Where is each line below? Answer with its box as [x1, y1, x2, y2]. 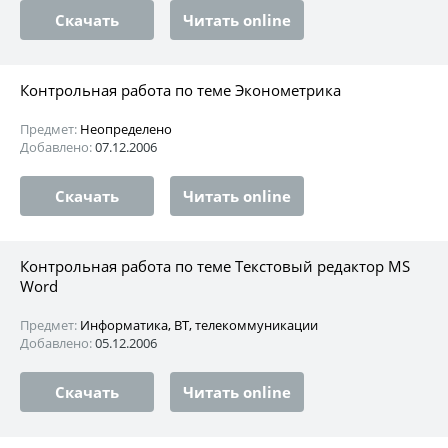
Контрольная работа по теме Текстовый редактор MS [20, 255, 410, 276]
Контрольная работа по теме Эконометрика [20, 79, 341, 100]
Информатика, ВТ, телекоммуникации [80, 315, 318, 334]
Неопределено [80, 119, 172, 138]
